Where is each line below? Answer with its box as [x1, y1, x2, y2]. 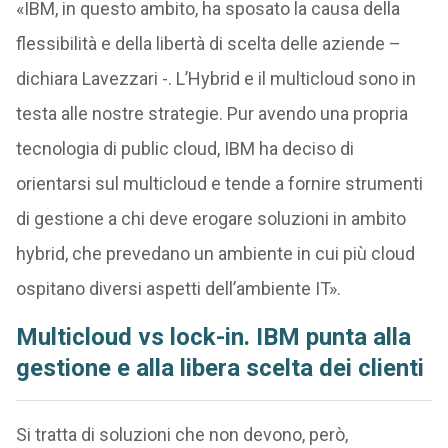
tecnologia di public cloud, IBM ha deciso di [15, 138, 354, 160]
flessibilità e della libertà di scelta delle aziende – [15, 33, 401, 55]
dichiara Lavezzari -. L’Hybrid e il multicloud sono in [15, 68, 416, 90]
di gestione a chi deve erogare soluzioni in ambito [15, 208, 406, 230]
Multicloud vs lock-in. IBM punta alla [15, 323, 411, 352]
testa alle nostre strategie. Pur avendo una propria [15, 103, 408, 125]
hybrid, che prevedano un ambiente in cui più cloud [15, 243, 415, 265]
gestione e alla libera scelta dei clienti [15, 354, 424, 383]
